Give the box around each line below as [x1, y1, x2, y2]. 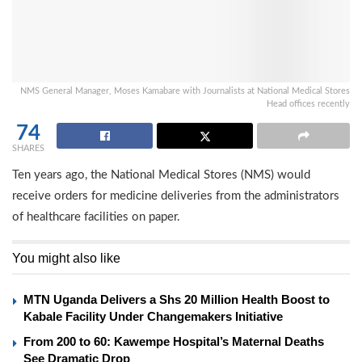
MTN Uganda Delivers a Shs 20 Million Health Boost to [23, 293, 330, 307]
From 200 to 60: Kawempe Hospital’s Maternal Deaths [23, 335, 324, 349]
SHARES [12, 144, 44, 154]
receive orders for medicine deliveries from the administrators [12, 190, 339, 203]
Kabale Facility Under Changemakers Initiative [23, 309, 283, 324]
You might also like [12, 251, 120, 266]
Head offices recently [267, 99, 350, 109]
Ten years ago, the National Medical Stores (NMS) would [12, 169, 310, 182]
